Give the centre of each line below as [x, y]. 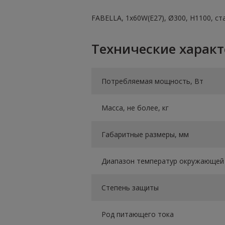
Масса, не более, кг [135, 108]
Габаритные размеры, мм [145, 135]
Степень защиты [130, 188]
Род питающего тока [138, 214]
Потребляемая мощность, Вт [152, 81]
